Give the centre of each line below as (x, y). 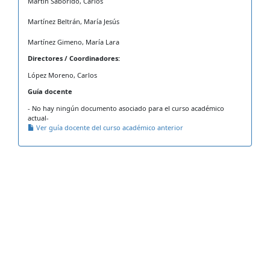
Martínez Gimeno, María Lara (74, 42)
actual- (38, 118)
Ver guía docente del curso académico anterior (109, 127)
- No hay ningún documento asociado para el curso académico (126, 108)
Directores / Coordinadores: (74, 58)
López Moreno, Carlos (62, 75)
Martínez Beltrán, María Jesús (74, 21)
